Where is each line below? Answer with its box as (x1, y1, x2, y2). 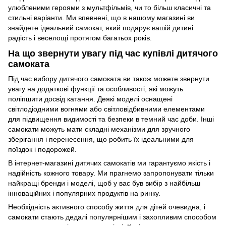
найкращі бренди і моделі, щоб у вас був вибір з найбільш (8, 179, 200, 188)
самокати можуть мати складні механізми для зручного (8, 125, 190, 134)
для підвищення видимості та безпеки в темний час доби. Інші (8, 115, 214, 124)
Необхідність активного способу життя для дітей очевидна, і (8, 203, 205, 211)
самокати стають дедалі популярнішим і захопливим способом (8, 213, 216, 221)
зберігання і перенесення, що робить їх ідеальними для (8, 135, 194, 144)
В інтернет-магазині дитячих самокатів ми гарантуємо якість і (8, 159, 210, 167)
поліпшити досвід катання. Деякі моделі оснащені (8, 95, 173, 103)
